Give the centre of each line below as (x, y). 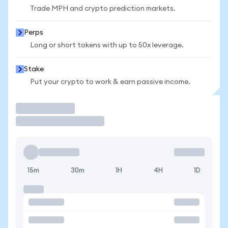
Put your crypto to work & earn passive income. (110, 82)
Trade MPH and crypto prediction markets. (103, 9)
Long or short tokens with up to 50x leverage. (107, 45)
